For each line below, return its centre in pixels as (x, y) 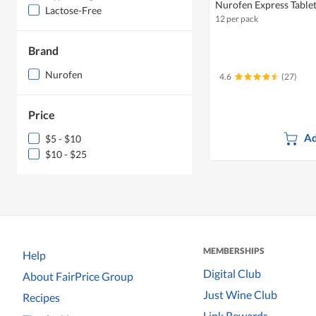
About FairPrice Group (78, 276)
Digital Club (232, 273)
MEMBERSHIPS (234, 251)
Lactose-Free (73, 11)
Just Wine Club (240, 294)
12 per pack (237, 19)
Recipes (41, 298)
